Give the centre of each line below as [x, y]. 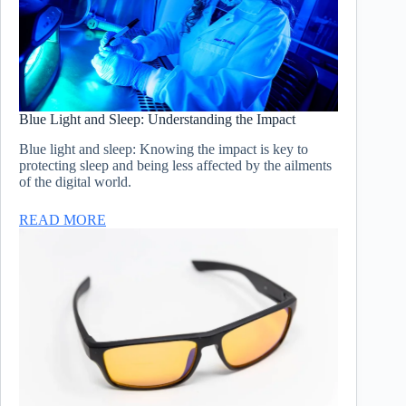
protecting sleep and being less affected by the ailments [175, 165]
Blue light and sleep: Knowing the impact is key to [164, 149]
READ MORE [63, 219]
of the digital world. [75, 181]
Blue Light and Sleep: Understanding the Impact [157, 119]
